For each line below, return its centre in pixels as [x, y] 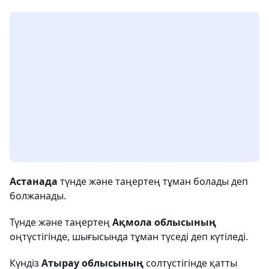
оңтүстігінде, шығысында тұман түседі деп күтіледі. [129, 237]
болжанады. [39, 196]
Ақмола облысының [164, 222]
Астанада [34, 181]
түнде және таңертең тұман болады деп [153, 181]
